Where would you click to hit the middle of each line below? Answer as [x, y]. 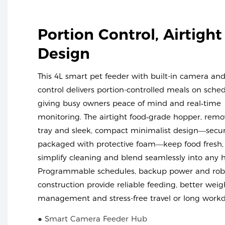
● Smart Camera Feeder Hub [92, 218]
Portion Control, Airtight [130, 34]
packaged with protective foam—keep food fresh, [131, 144]
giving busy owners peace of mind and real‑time [129, 103]
